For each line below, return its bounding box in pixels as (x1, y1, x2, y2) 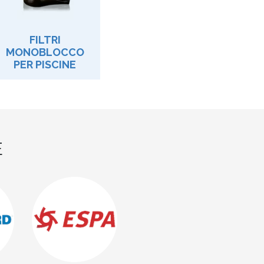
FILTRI (29, 33, 61, 46)
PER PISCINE (14, 58, 76, 71)
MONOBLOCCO (5, 45, 84, 58)
